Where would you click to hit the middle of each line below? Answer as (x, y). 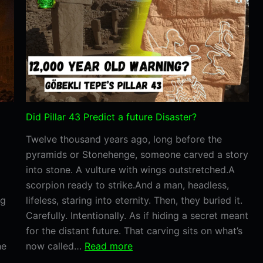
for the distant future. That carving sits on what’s (134, 230)
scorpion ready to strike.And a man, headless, (127, 185)
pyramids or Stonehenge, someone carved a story (137, 154)
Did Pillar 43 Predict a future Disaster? (111, 117)
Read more (109, 246)
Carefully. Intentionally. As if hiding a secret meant (137, 215)
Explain (233, 71)
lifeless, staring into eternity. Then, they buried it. (134, 200)
